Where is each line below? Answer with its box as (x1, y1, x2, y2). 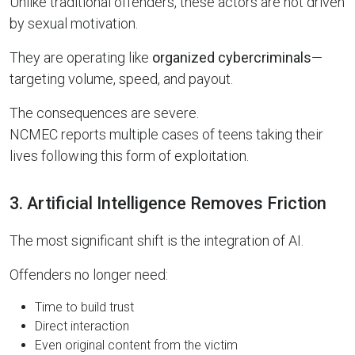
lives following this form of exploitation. (10, 147, 249, 164)
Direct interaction (35, 319, 129, 334)
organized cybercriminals (152, 49, 311, 66)
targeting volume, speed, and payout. (10, 71, 233, 87)
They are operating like (10, 49, 152, 66)
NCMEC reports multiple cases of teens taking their (10, 126, 323, 143)
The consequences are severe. (10, 105, 199, 121)
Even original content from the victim (35, 338, 238, 353)
